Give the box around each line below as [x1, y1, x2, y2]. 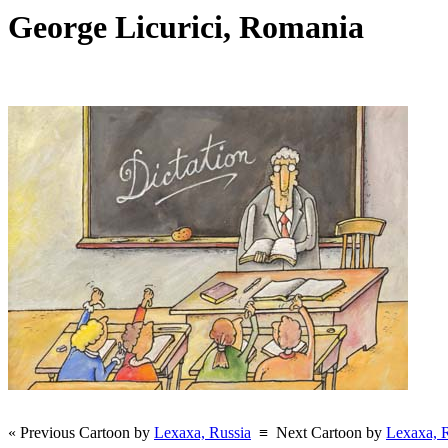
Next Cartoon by [276, 424, 386, 442]
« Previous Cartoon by [8, 424, 154, 442]
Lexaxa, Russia [154, 424, 251, 442]
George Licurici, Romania [8, 8, 380, 45]
